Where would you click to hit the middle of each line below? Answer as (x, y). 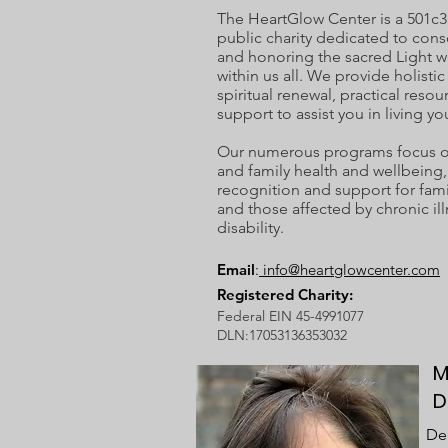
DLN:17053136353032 (282, 334)
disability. (250, 227)
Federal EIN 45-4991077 (290, 315)
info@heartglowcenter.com (349, 269)
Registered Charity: (285, 294)
